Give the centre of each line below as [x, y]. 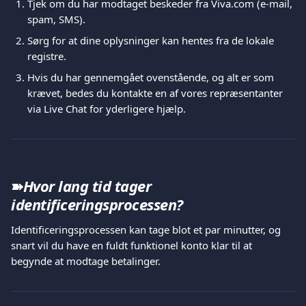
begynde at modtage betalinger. [86, 261]
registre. [47, 56]
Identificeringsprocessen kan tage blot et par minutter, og [147, 229]
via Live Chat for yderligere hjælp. [107, 109]
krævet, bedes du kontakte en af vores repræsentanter [156, 93]
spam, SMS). [56, 19]
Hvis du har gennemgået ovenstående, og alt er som [152, 77]
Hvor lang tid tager [89, 186]
